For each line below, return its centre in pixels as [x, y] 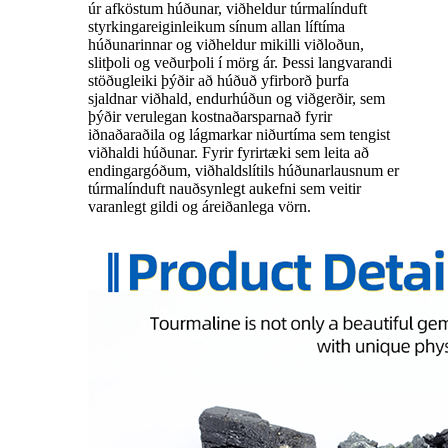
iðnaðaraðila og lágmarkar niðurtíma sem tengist [239, 135]
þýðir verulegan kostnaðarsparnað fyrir [210, 117]
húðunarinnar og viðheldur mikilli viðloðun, [226, 45]
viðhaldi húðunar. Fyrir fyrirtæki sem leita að [228, 153]
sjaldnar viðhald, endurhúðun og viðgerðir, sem [236, 99]
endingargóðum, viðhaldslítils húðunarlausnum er [243, 171]
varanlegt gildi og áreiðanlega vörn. [199, 207]
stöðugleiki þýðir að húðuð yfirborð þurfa [218, 81]
